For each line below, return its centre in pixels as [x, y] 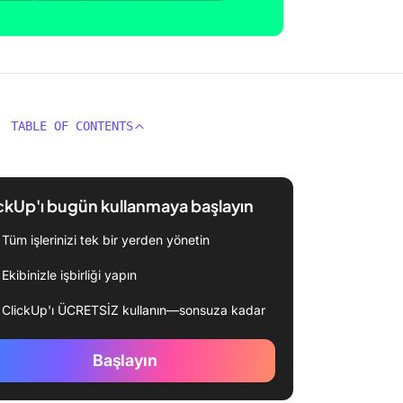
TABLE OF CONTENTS [72, 126]
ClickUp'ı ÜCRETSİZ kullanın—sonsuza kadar [134, 310]
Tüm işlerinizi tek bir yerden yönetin [106, 240]
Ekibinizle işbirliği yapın [69, 275]
